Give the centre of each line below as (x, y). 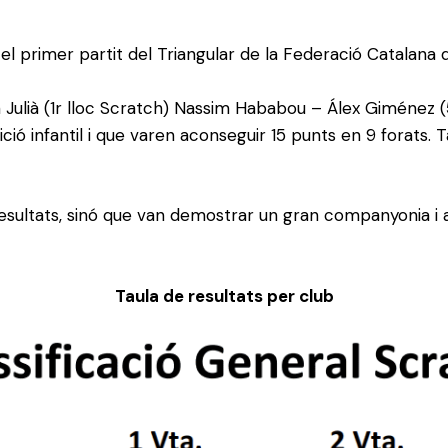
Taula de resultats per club (224, 296)
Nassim (202, 107)
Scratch (131, 107)
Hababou (270, 107)
